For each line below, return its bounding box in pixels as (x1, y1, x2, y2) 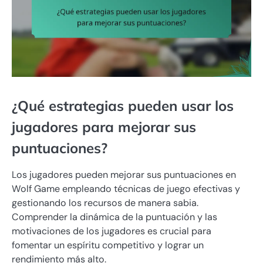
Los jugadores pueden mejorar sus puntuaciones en (12, 168, 236, 181)
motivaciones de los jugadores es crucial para (12, 225, 211, 238)
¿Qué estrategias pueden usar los (12, 97, 234, 115)
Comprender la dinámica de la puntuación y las (12, 211, 217, 224)
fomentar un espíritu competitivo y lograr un (12, 239, 204, 252)
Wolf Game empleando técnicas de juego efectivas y (12, 183, 240, 195)
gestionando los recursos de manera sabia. (12, 197, 198, 210)
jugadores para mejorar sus (12, 118, 196, 136)
